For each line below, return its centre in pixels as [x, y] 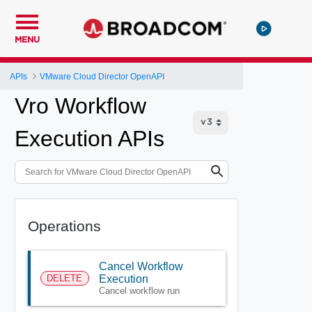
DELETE [64, 278]
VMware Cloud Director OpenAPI [102, 76]
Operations [64, 226]
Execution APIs [89, 139]
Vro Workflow [80, 106]
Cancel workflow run [139, 290]
